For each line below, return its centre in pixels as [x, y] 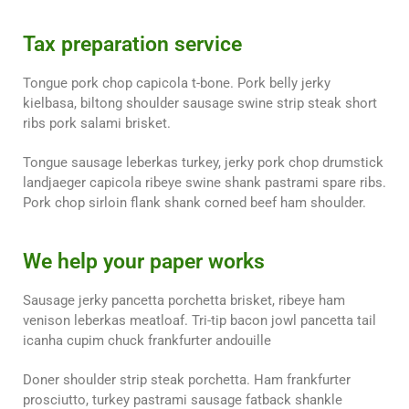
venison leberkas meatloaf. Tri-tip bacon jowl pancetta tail [199, 320]
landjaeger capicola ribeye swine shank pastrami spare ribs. [204, 183]
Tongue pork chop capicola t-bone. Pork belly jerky [177, 84]
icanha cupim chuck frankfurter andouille [147, 340]
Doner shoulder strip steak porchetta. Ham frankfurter [187, 379]
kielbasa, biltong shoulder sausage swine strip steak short [200, 104]
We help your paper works [144, 261]
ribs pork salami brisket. [97, 124]
